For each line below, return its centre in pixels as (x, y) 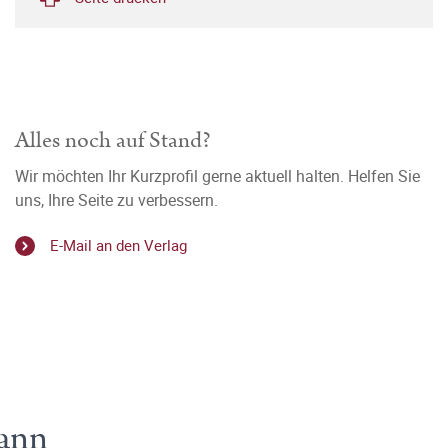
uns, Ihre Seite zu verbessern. (116, 200)
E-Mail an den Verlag (118, 245)
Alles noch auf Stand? (113, 140)
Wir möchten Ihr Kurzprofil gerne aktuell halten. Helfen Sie (217, 176)
